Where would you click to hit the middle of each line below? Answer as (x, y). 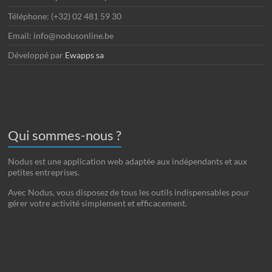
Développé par (37, 55)
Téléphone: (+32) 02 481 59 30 (65, 16)
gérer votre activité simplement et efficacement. (98, 203)
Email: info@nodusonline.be (61, 36)
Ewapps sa (85, 55)
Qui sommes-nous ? (65, 135)
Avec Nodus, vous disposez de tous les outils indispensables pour (129, 192)
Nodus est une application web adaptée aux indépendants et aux (128, 161)
